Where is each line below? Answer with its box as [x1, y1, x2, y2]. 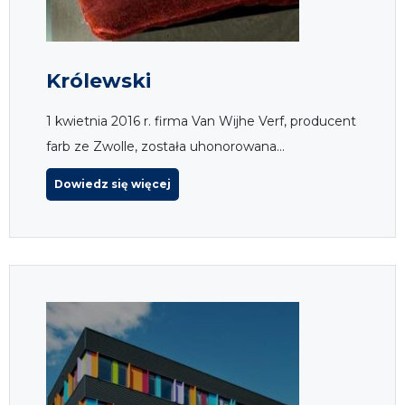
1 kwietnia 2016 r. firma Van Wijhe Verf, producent [46, 112, 356, 129]
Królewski [46, 68, 151, 93]
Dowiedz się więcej [54, 176, 171, 191]
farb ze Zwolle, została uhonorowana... [46, 137, 285, 155]
